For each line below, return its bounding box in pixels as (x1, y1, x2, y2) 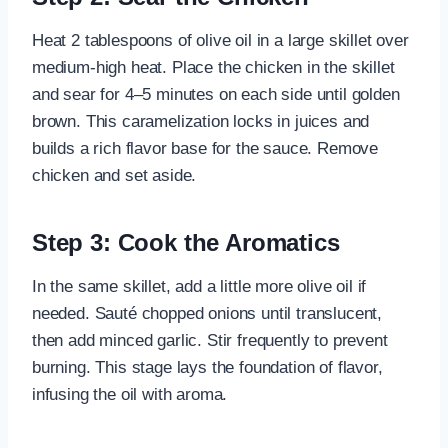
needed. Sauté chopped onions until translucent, (32, 303, 383, 323)
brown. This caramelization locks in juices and (32, 111, 370, 131)
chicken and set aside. (32, 165, 197, 185)
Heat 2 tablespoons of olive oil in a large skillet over (32, 30, 409, 50)
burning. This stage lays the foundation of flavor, (32, 357, 383, 377)
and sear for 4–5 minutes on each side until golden (32, 84, 400, 104)
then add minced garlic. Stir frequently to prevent (32, 330, 388, 350)
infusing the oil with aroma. (32, 384, 228, 404)
